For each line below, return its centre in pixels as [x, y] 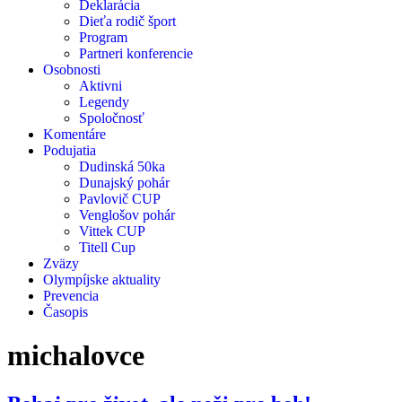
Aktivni [100, 85]
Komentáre [74, 134]
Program [103, 37]
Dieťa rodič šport [127, 21]
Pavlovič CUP [120, 198]
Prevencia [71, 295]
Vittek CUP [112, 231]
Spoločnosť [112, 118]
